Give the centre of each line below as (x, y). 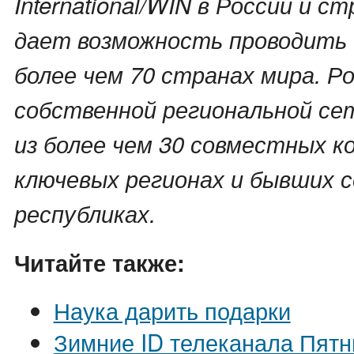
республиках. (85, 213)
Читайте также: (100, 262)
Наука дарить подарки (172, 310)
